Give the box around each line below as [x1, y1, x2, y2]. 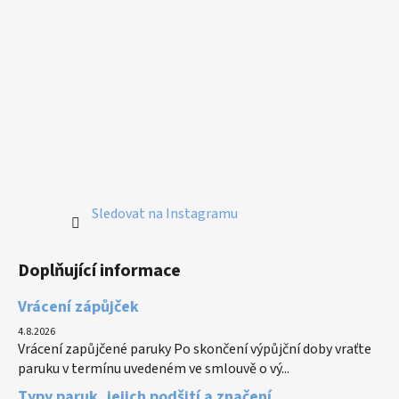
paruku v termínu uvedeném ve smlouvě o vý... [18, 359, 289, 379]
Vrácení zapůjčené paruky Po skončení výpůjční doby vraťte [18, 339, 371, 360]
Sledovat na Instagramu [92, 204, 238, 224]
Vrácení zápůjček [18, 296, 139, 319]
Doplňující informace [18, 258, 181, 284]
